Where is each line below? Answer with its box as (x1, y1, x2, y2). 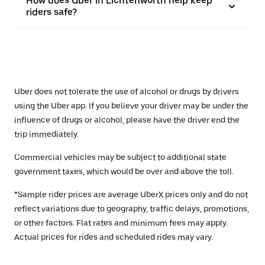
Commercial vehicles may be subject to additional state (14, 153, 227, 162)
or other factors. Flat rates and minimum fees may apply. (14, 218, 228, 228)
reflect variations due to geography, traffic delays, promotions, (14, 204, 249, 214)
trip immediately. (14, 130, 79, 139)
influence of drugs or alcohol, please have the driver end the (14, 115, 240, 125)
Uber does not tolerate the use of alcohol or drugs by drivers (14, 87, 239, 96)
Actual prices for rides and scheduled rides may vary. (14, 232, 213, 242)
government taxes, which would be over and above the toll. (14, 167, 234, 176)
